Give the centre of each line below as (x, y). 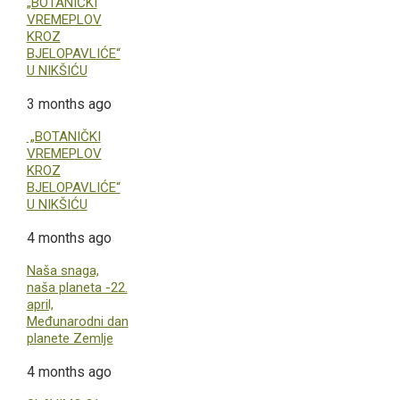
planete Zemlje (70, 338)
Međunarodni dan (77, 321)
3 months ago (69, 104)
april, (40, 304)
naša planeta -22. (77, 287)
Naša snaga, (62, 270)
